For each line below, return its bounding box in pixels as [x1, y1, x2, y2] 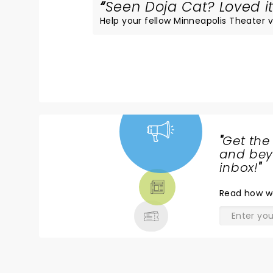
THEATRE [58, 174, 119, 193]
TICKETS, [58, 159, 118, 179]
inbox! [219, 159, 258, 176]
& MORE [58, 188, 114, 208]
